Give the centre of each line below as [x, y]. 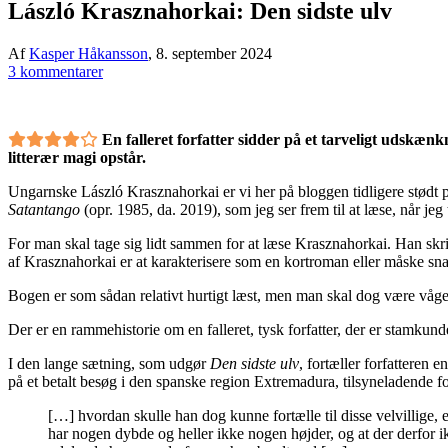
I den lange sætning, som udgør [109, 363]
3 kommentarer [55, 71]
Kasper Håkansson [88, 53]
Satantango [44, 209]
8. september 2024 [214, 53]
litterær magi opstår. [77, 157]
